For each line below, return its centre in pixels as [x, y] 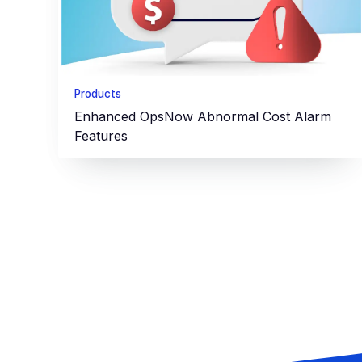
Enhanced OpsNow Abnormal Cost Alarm [203, 117]
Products [98, 94]
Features [101, 136]
